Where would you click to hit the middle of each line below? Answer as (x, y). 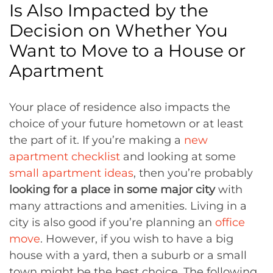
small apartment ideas (71, 173)
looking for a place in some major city (112, 190)
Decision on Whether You (119, 30)
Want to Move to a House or (127, 51)
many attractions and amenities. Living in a (128, 206)
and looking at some (178, 157)
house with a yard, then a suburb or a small (128, 255)
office (230, 222)
